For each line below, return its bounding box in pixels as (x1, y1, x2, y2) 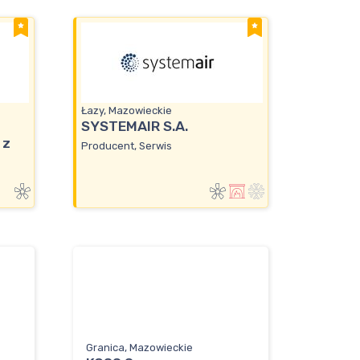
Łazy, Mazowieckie (81, 104, 172, 117)
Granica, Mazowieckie (86, 342, 193, 354)
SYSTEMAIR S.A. (81, 118, 188, 135)
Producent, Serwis (81, 139, 172, 152)
